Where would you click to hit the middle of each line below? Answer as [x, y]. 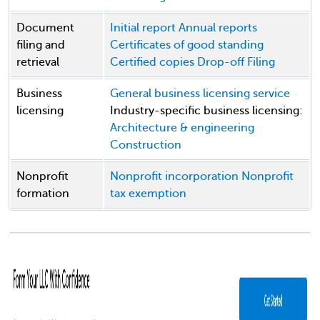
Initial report [143, 28]
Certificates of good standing [187, 45]
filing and [41, 45]
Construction [146, 145]
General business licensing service [200, 94]
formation [43, 194]
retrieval [38, 62]
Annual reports [218, 28]
